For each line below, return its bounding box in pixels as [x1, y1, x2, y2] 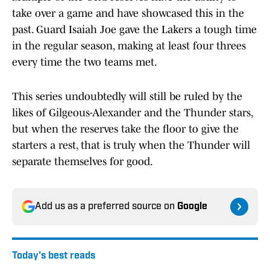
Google [177, 202, 207, 212]
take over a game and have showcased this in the [12, 7, 244, 20]
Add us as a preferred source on [35, 202, 177, 212]
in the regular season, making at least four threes [12, 40, 246, 52]
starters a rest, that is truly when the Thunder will [12, 139, 250, 152]
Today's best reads [12, 251, 95, 262]
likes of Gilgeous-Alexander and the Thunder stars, [12, 107, 253, 119]
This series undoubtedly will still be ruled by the [12, 90, 242, 103]
